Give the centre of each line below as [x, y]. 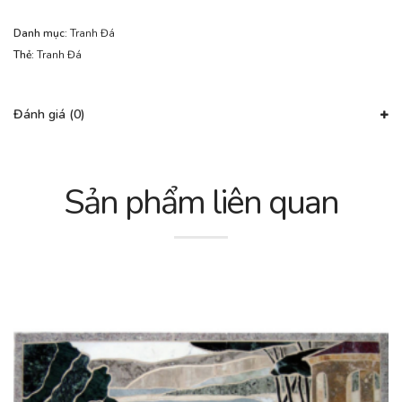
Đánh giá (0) [49, 115]
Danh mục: [42, 34]
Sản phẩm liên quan [201, 203]
